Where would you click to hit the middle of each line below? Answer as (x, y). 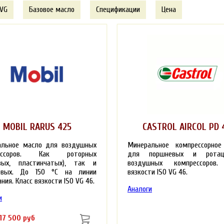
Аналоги (140, 189)
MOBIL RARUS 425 (37, 127)
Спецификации (118, 9)
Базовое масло (52, 9)
